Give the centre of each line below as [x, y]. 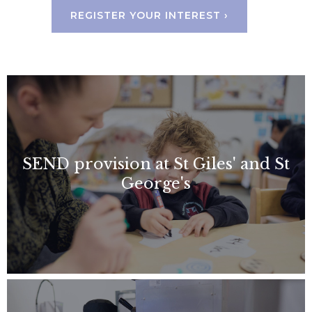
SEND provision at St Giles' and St [156, 164]
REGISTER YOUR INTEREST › [149, 15]
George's [156, 184]
